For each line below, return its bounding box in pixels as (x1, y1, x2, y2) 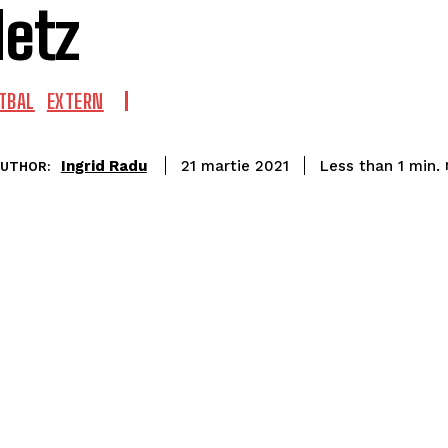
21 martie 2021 (180, 157, 289, 176)
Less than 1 (319, 156, 404, 175)
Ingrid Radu (60, 156, 147, 175)
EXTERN (46, 89, 104, 113)
